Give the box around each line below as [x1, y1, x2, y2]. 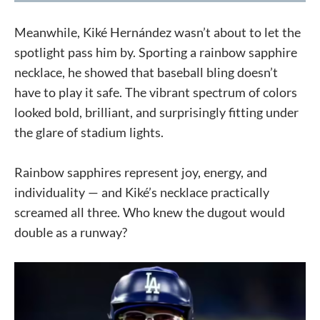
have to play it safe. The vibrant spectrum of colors [14, 84, 297, 101]
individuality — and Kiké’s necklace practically [14, 184, 269, 201]
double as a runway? [14, 224, 127, 241]
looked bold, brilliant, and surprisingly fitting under [14, 104, 299, 121]
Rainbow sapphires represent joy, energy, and [14, 164, 267, 181]
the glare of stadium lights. [14, 124, 164, 141]
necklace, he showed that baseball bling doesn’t [14, 64, 278, 81]
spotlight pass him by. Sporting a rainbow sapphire [14, 44, 297, 61]
